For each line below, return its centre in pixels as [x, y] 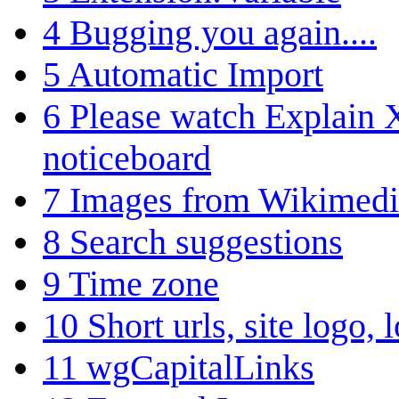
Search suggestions [206, 241]
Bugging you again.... [223, 32]
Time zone [144, 283]
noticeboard [127, 158]
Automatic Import [195, 74]
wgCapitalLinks [200, 367]
